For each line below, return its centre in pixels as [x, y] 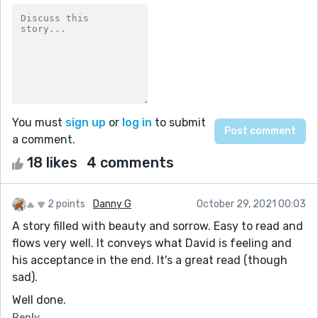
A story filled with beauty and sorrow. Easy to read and [158, 226]
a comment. [44, 139]
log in [137, 122]
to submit [179, 122]
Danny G [112, 204]
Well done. [39, 300]
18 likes [52, 162]
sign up [86, 122]
